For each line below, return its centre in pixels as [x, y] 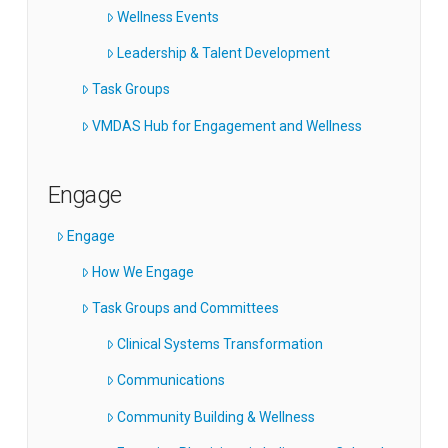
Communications [171, 380]
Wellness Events [168, 17]
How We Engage [143, 272]
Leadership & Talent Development [224, 53]
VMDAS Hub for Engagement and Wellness [227, 125]
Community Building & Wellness [216, 416]
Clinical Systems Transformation [220, 344]
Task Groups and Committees [186, 308]
